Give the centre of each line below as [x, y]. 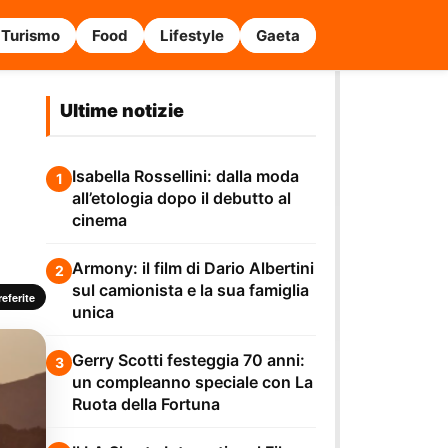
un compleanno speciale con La [192, 382]
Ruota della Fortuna [146, 404]
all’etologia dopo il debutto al [181, 198]
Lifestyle [192, 36]
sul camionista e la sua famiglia [190, 290]
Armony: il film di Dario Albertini [193, 268]
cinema [99, 220]
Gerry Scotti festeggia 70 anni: [188, 360]
